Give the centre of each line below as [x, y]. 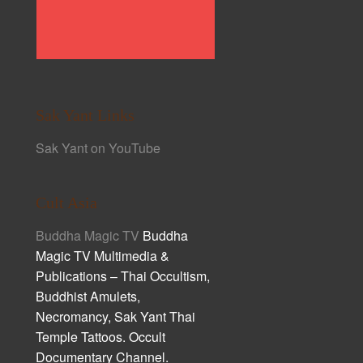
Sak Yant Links [85, 115]
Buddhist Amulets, [88, 296]
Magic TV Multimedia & [103, 255]
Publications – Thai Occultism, [123, 275]
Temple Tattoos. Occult [101, 336]
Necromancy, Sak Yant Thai [116, 316]
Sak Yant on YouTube [98, 147]
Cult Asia [67, 202]
